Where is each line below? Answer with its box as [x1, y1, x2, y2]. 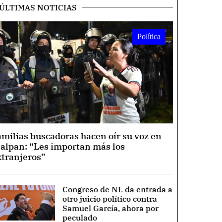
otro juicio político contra [62, 193, 158, 204]
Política [137, 32, 161, 41]
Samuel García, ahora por [62, 203, 159, 213]
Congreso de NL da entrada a [62, 184, 173, 194]
